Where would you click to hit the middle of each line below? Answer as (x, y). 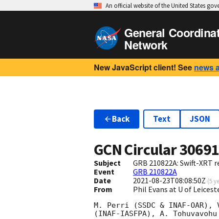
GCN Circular (137, 150)
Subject (107, 163)
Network (146, 45)
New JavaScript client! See (143, 67)
